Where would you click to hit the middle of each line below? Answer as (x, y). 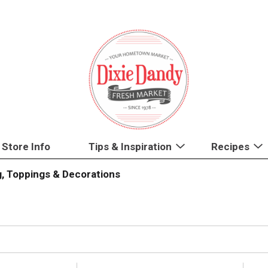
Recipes (230, 147)
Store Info (26, 147)
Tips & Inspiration (130, 147)
